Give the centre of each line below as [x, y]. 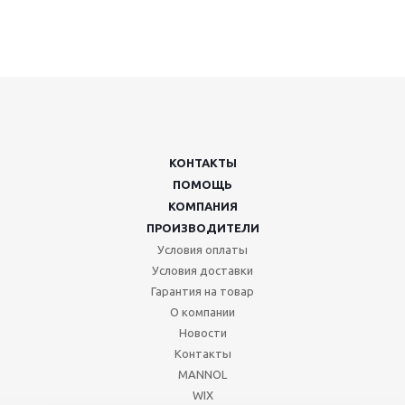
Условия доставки [202, 270]
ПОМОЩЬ [202, 184]
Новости [202, 333]
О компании [202, 312]
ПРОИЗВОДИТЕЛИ [202, 228]
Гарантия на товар [202, 291]
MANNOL [202, 374]
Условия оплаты [202, 250]
